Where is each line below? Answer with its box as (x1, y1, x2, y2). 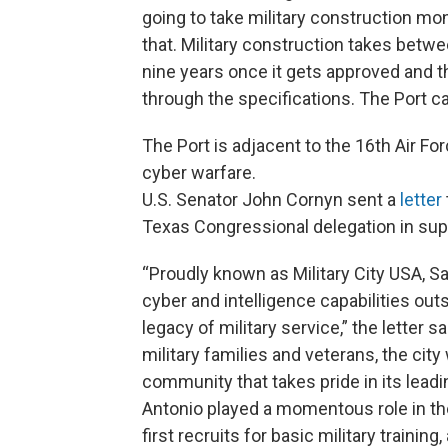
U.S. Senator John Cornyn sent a (142, 189, 400, 211)
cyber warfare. (142, 162, 256, 184)
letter (400, 189, 442, 211)
